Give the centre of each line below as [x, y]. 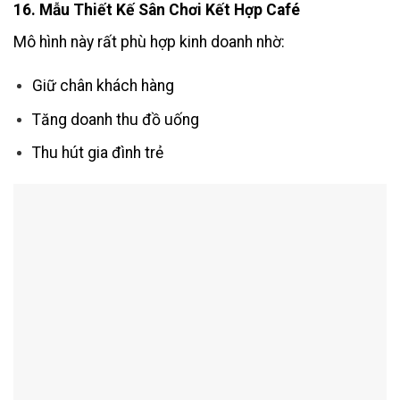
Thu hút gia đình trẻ [97, 153]
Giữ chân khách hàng [103, 85]
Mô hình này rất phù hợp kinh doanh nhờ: [149, 42]
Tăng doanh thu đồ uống [115, 119]
